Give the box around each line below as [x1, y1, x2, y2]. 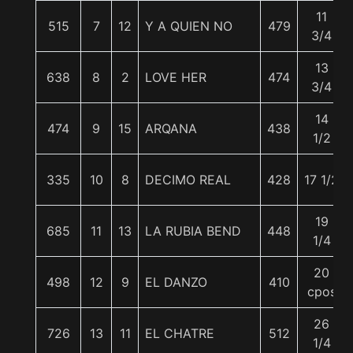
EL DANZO [145, 274, 207, 290]
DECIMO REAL [145, 172, 231, 188]
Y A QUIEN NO [145, 18, 232, 34]
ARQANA [145, 121, 197, 136]
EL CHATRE [145, 325, 214, 341]
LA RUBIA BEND [145, 223, 241, 239]
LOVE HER [145, 69, 206, 85]
